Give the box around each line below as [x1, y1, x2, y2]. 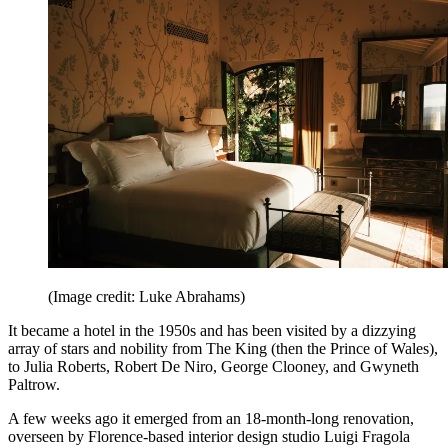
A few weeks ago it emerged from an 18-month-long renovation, [8, 410, 414, 428]
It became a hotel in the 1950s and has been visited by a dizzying [8, 322, 416, 340]
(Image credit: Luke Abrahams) [48, 288, 245, 306]
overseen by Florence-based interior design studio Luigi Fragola [8, 428, 410, 446]
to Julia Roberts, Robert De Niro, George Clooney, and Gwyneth [8, 358, 419, 376]
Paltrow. [8, 376, 60, 394]
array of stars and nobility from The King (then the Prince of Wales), [8, 340, 438, 358]
